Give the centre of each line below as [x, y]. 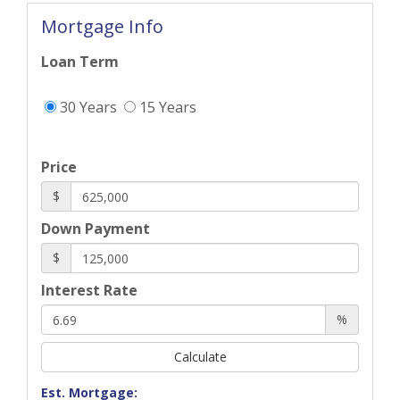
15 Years [166, 108]
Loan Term [80, 62]
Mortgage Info [102, 27]
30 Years [87, 108]
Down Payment [96, 229]
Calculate [200, 357]
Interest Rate [89, 291]
